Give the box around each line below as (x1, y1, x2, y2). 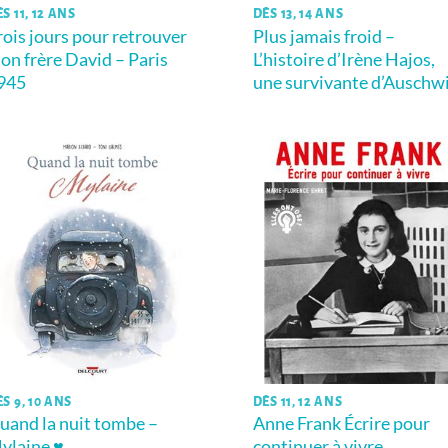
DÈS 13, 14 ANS (252, 7, 344, 22)
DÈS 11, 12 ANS (252, 395, 343, 410)
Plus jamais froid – (252, 24, 395, 47)
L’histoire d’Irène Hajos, (252, 47, 435, 70)
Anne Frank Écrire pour (252, 412, 430, 435)
